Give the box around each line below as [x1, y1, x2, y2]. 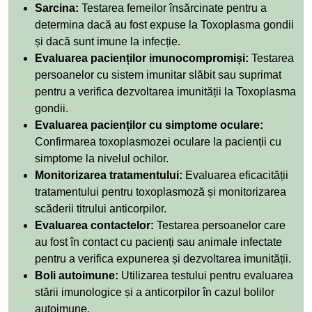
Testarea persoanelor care [154, 219, 286, 231]
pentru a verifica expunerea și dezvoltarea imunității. [35, 252, 291, 265]
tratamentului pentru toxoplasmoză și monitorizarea [35, 185, 286, 198]
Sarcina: [35, 1, 79, 14]
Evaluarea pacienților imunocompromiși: [35, 52, 249, 64]
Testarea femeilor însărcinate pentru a [79, 1, 267, 14]
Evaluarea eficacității [182, 169, 288, 181]
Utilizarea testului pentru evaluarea [118, 269, 293, 281]
